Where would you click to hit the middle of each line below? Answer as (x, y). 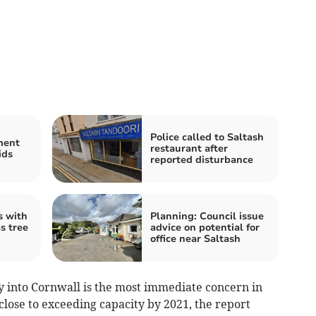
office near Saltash (195, 239)
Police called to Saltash (207, 138)
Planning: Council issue (207, 217)
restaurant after (189, 149)
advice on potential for (205, 228)
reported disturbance (202, 160)
